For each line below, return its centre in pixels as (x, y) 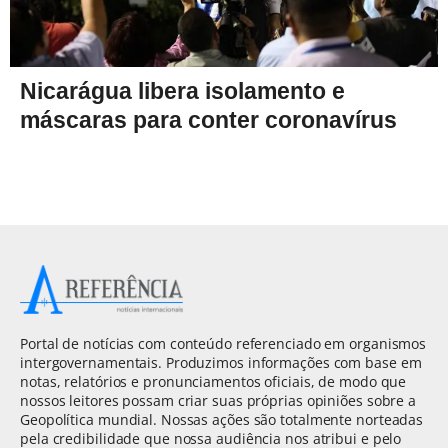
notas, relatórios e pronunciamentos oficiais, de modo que (213, 381)
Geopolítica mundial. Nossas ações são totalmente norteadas (222, 419)
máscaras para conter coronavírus (208, 119)
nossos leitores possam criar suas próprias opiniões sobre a (218, 400)
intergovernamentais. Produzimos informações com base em (221, 362)
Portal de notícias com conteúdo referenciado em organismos (223, 343)
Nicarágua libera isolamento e (182, 90)
